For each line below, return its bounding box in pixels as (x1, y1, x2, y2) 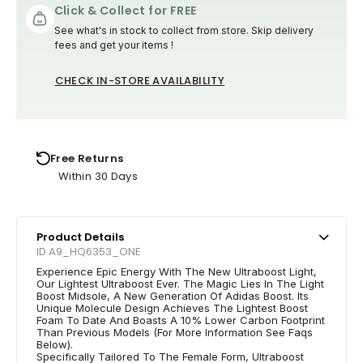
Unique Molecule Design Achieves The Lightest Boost (36, 301, 308, 314)
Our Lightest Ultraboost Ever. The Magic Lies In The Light (36, 276, 324, 290)
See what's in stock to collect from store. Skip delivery (53, 23, 314, 36)
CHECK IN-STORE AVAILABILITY (54, 72, 225, 88)
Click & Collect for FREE (53, 2, 197, 19)
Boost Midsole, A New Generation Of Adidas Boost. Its (36, 288, 309, 302)
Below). (36, 337, 73, 351)
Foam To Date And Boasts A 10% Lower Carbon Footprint (36, 313, 325, 327)
